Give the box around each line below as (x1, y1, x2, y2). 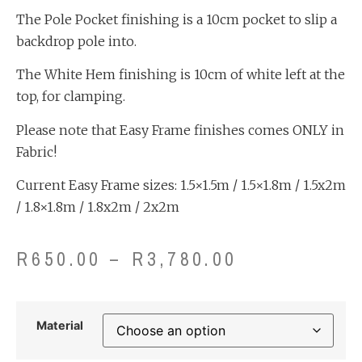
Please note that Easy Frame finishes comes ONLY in (16, 121, 344, 138)
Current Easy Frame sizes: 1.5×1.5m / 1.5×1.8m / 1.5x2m (16, 176, 346, 193)
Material (36, 318, 83, 332)
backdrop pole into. (16, 32, 137, 49)
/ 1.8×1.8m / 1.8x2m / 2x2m (16, 198, 179, 215)
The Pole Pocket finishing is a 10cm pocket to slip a (16, 11, 337, 27)
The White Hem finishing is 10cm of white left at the (16, 66, 345, 83)
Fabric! (16, 143, 57, 160)
